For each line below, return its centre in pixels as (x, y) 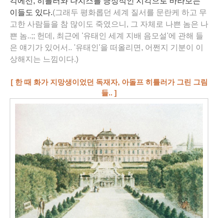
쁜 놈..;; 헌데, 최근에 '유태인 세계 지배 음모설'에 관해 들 (107, 36)
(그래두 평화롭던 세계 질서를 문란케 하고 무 (130, 12)
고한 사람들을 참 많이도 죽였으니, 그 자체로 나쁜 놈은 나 (109, 24)
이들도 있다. (31, 12)
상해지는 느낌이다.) (44, 59)
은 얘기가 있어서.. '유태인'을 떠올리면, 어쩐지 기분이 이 (107, 47)
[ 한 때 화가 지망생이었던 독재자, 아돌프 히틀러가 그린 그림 (109, 82)
